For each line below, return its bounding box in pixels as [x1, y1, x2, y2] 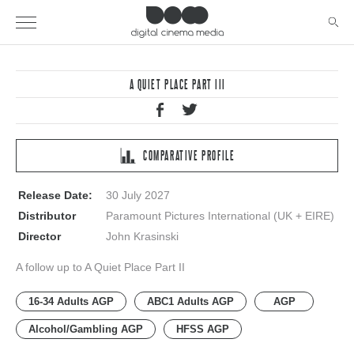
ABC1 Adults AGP [147, 296, 234, 308]
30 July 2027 [106, 189, 170, 202]
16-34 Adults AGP [28, 296, 114, 308]
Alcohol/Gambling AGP [28, 323, 143, 336]
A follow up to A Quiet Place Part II [16, 261, 185, 274]
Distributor [18, 209, 76, 223]
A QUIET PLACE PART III [134, 76, 226, 92]
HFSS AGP [176, 323, 229, 336]
